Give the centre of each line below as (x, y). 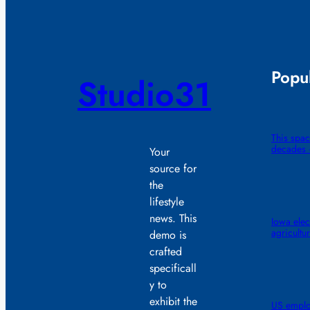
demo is (168, 235)
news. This (173, 219)
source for (173, 169)
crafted (166, 252)
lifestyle (167, 202)
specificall (173, 268)
